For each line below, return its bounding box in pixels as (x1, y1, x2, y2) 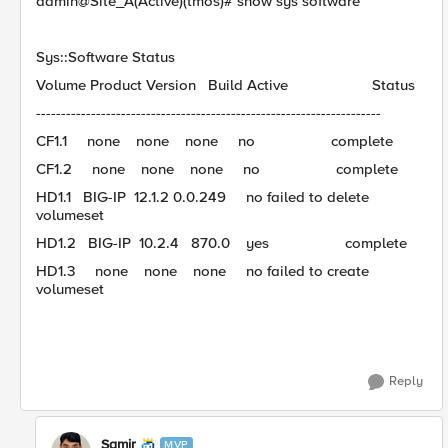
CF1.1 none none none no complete (36, 132, 393, 150)
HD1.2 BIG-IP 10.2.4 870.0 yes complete (36, 234, 407, 252)
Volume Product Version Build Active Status (36, 76, 415, 94)
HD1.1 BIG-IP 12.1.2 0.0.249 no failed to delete (36, 188, 369, 206)
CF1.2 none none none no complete (36, 160, 398, 178)
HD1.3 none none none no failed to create (36, 262, 369, 280)
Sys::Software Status (36, 48, 175, 66)
